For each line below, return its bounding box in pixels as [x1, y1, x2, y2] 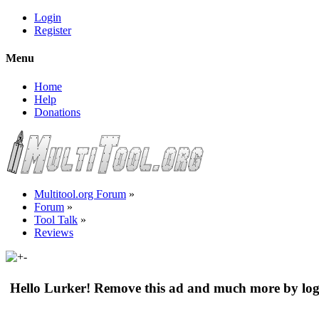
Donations [34, 105, 80, 118]
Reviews [34, 226, 73, 239]
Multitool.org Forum [34, 187, 126, 200]
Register [34, 24, 71, 36]
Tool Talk [34, 213, 78, 226]
